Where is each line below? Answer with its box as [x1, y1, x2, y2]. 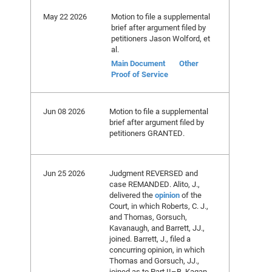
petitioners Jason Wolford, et [111, 33, 210, 44]
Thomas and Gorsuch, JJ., [109, 255, 199, 266]
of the [180, 189, 202, 200]
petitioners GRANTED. [109, 127, 185, 138]
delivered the [109, 189, 155, 200]
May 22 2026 [43, 11, 87, 22]
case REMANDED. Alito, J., [109, 178, 200, 189]
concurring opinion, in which [109, 244, 205, 255]
